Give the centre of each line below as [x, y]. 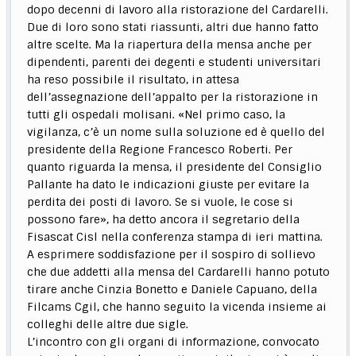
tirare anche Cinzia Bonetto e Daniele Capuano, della [172, 290]
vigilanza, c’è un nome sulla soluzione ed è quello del [176, 132]
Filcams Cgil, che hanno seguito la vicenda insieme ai [177, 307]
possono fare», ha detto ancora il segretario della [164, 220]
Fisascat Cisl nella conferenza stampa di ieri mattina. [175, 237]
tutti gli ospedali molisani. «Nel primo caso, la [157, 115]
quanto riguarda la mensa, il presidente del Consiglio [175, 167]
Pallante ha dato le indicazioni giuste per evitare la [168, 185]
